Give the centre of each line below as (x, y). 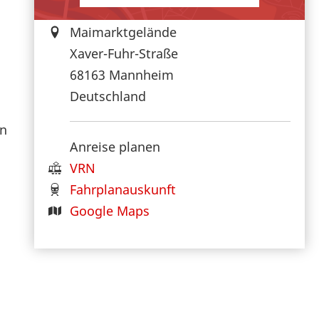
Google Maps (110, 210)
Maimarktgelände (123, 32)
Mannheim (141, 74)
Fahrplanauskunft (123, 189)
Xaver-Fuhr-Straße (124, 53)
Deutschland (108, 96)
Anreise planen (115, 146)
